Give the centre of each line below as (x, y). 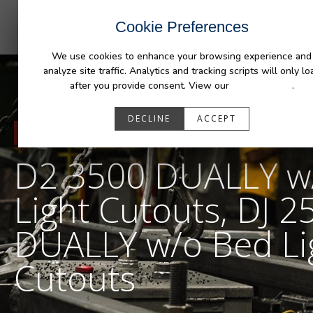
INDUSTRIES (152, 11)
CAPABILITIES (226, 11)
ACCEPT (216, 118)
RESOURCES (75, 133)
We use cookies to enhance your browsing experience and (182, 56)
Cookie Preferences (182, 27)
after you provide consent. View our (151, 86)
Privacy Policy (262, 86)
